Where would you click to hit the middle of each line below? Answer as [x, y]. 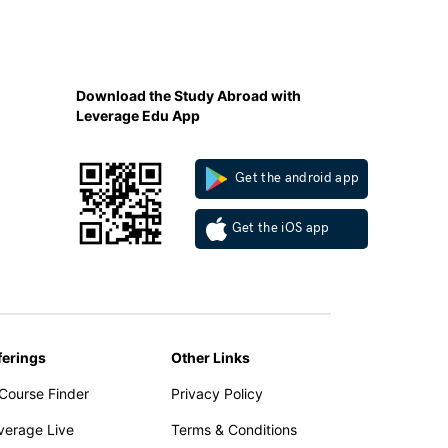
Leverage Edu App [138, 115]
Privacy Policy [217, 393]
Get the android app [295, 178]
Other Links [210, 357]
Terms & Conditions [234, 429]
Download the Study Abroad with [188, 95]
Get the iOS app [280, 228]
